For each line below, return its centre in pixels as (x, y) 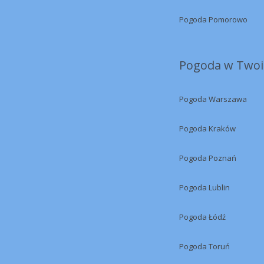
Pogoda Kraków (207, 128)
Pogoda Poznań (208, 158)
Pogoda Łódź (202, 217)
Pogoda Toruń (204, 246)
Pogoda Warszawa (213, 99)
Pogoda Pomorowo (213, 19)
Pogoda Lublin (204, 187)
